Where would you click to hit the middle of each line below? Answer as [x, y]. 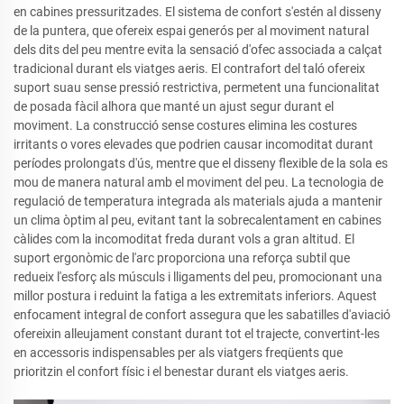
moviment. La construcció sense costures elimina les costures [185, 125]
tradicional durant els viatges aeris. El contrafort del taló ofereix [189, 69]
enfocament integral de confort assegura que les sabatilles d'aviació [202, 315]
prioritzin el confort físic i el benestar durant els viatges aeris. [181, 372]
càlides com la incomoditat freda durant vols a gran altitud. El [184, 239]
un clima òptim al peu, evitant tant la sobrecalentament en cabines [197, 220]
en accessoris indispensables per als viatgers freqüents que [178, 353]
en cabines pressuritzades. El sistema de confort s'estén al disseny [197, 12]
